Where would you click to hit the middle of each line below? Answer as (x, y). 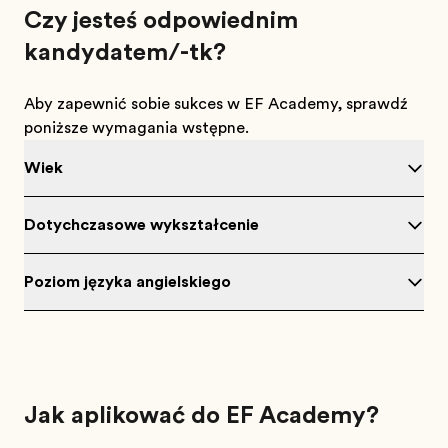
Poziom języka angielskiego (127, 282)
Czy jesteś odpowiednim (161, 20)
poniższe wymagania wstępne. (136, 128)
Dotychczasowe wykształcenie (141, 225)
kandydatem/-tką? (125, 52)
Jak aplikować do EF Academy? (201, 415)
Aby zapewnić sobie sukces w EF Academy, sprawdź (216, 104)
